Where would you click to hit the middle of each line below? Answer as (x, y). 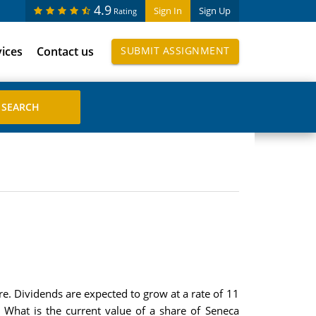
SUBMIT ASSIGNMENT (175, 50)
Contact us (65, 51)
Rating (125, 11)
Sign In (168, 11)
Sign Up (214, 11)
